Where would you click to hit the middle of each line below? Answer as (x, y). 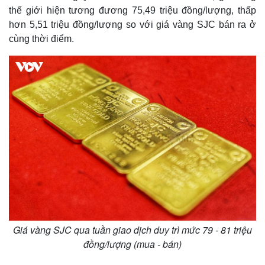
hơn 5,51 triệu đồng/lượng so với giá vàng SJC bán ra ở (132, 25)
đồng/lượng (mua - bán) (132, 244)
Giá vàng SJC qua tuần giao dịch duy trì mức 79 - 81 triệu (132, 230)
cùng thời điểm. (41, 39)
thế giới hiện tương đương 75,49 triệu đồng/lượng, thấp (132, 10)
